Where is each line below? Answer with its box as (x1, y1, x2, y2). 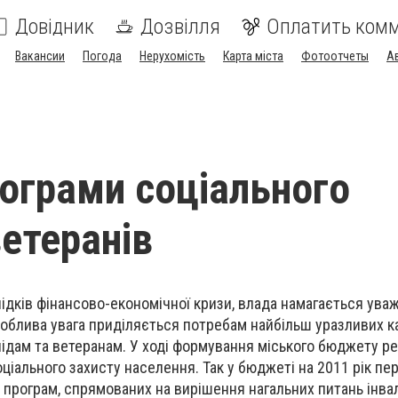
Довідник (15, 14, 94, 39)
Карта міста (223, 49, 283, 63)
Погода (83, 49, 122, 63)
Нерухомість (139, 49, 205, 63)
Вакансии (15, 49, 65, 63)
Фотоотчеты (301, 49, 369, 63)
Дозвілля (140, 14, 220, 39)
